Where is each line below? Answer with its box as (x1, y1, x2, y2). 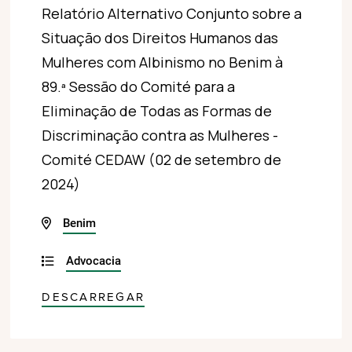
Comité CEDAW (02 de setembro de (42, 150, 282, 170)
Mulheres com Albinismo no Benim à (42, 53, 284, 72)
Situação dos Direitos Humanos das (42, 28, 279, 48)
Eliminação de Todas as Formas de (42, 101, 273, 121)
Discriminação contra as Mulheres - (42, 126, 279, 145)
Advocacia (66, 252, 122, 269)
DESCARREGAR (42, 290, 145, 305)
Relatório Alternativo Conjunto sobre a (42, 4, 302, 24)
